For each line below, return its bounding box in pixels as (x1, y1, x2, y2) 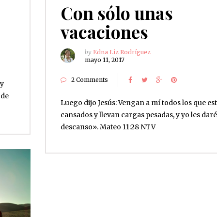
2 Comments (71, 76, 108, 83)
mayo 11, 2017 (84, 56, 124, 63)
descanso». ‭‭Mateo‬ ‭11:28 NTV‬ (60, 122, 155, 131)
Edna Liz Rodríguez (93, 48, 151, 56)
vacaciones (60, 19, 148, 43)
